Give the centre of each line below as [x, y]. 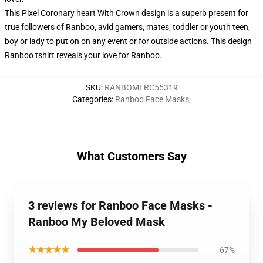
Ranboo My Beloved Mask [97, 222]
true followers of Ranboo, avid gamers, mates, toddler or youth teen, [127, 27]
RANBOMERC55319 [141, 87]
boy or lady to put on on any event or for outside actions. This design [128, 41]
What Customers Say [131, 156]
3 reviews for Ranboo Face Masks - [120, 205]
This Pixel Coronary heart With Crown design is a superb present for [127, 13]
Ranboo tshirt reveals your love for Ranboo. [83, 55]
